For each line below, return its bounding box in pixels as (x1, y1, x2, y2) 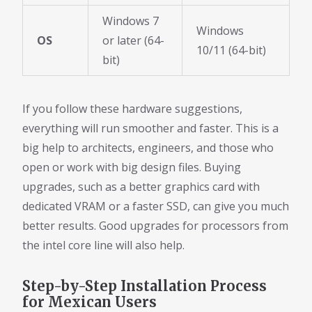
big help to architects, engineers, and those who (22, 139, 274, 155)
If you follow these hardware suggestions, (22, 100, 242, 116)
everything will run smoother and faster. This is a (22, 120, 279, 136)
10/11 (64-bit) (196, 42, 266, 58)
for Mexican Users (22, 292, 157, 311)
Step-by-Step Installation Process (22, 276, 267, 295)
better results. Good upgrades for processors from (22, 217, 288, 233)
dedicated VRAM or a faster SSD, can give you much (22, 198, 289, 214)
